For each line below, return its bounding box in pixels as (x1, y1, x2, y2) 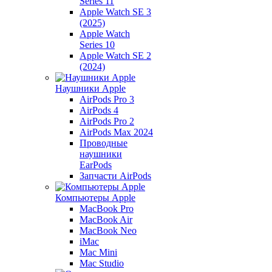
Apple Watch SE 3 (80, 7, 151, 17)
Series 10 (80, 39, 115, 50)
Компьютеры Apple (55, 192, 135, 203)
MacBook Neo (80, 225, 137, 236)
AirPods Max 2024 (80, 127, 153, 137)
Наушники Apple (55, 83, 126, 93)
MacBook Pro (80, 203, 134, 214)
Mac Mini (80, 247, 117, 257)
